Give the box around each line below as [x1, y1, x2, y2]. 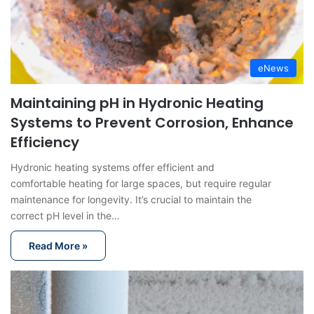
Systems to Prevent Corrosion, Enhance [11, 112, 294, 132]
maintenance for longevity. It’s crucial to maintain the [11, 193, 252, 205]
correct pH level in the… [11, 209, 120, 221]
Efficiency [11, 132, 79, 152]
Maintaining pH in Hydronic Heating [11, 93, 264, 113]
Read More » [29, 239, 88, 252]
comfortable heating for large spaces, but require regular [11, 177, 271, 189]
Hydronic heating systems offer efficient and [11, 161, 214, 173]
